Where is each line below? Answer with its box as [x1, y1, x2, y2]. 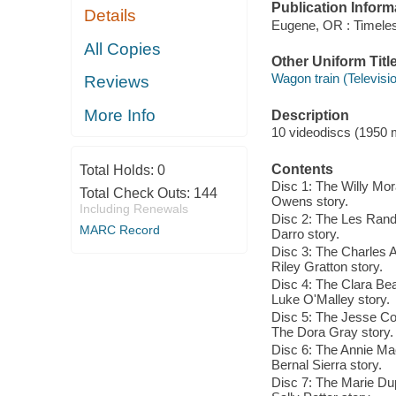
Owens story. [270, 194, 348, 209]
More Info [84, 105, 156, 125]
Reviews [84, 72, 150, 92]
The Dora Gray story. [270, 324, 393, 340]
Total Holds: [79, 163, 157, 179]
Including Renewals [79, 202, 188, 217]
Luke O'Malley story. [270, 292, 390, 308]
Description [270, 107, 349, 123]
